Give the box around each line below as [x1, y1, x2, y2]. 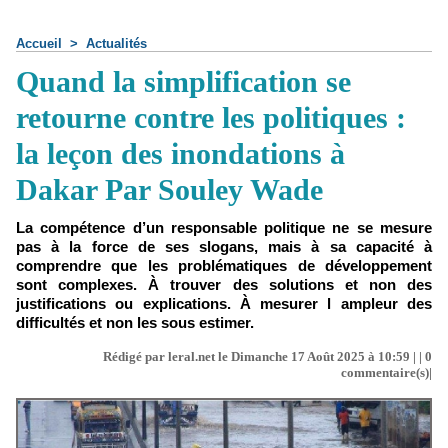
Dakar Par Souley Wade [16, 173, 323, 206]
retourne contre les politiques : [16, 101, 406, 134]
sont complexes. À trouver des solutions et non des [16, 276, 432, 293]
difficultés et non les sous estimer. [16, 314, 254, 331]
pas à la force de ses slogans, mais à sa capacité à [16, 238, 432, 255]
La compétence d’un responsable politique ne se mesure [16, 219, 432, 236]
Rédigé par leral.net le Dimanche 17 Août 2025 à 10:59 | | [103, 349, 425, 364]
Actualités [86, 36, 147, 51]
